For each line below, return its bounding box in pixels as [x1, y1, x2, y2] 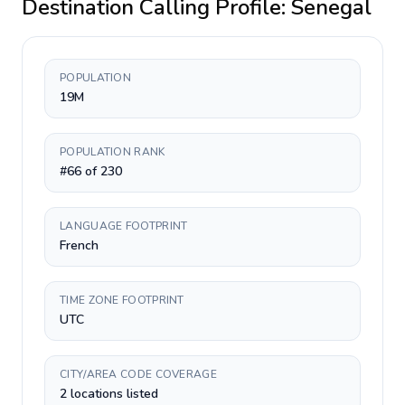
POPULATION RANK [60, 145, 165, 159]
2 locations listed [60, 385, 158, 402]
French [60, 237, 99, 254]
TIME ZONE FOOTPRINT [60, 293, 184, 307]
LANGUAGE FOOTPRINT [60, 219, 188, 233]
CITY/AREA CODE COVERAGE [60, 367, 217, 381]
